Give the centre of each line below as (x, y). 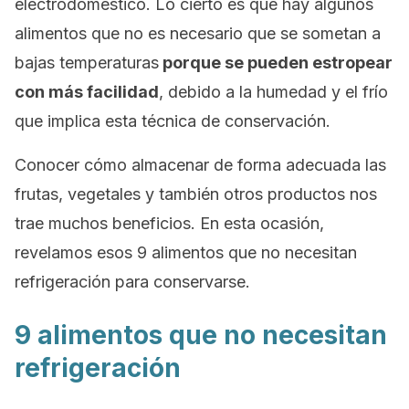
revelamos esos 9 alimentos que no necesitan (186, 252)
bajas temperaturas (87, 63)
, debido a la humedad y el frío (273, 92)
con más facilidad (87, 92)
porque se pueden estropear (276, 63)
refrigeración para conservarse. (132, 282)
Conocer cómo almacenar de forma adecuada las (200, 165)
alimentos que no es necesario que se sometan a (198, 33)
